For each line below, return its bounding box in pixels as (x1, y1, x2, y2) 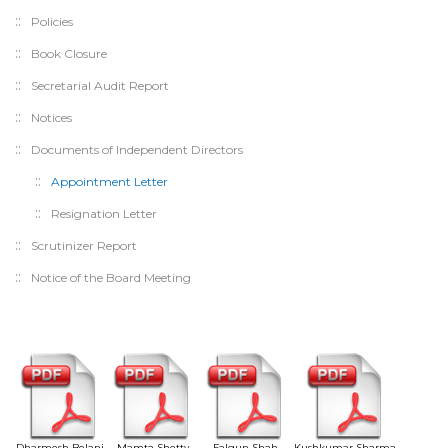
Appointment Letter (51, 174, 168, 190)
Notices (31, 110, 72, 126)
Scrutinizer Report (31, 238, 137, 254)
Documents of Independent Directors (31, 142, 243, 158)
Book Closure (31, 46, 107, 62)
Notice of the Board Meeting (31, 270, 191, 286)
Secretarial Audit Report (31, 78, 169, 94)
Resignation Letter (51, 206, 157, 222)
